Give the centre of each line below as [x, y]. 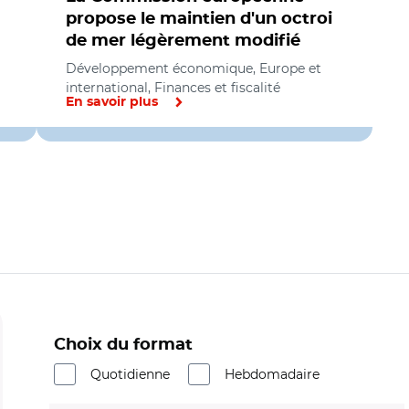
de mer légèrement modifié [183, 41]
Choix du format [123, 345]
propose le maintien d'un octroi [199, 19]
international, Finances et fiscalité [173, 88]
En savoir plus [112, 102]
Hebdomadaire [272, 374]
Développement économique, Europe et [194, 68]
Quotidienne [130, 374]
